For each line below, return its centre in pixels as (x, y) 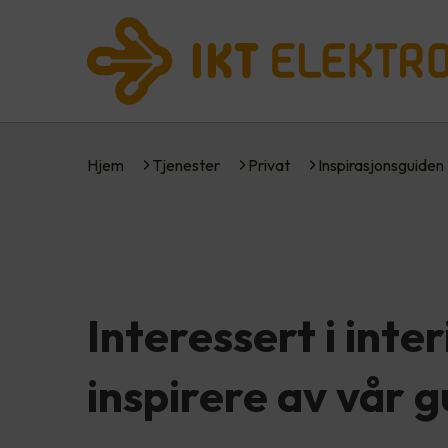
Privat (269, 165)
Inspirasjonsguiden (381, 165)
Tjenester (186, 165)
